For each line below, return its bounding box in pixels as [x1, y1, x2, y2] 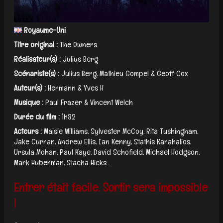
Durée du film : [14, 111, 60, 122]
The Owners [60, 39, 97, 50]
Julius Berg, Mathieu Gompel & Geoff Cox [61, 68, 188, 79]
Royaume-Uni [22, 24, 66, 35]
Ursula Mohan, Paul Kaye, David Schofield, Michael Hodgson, [14, 146, 200, 157]
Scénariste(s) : [14, 68, 59, 79]
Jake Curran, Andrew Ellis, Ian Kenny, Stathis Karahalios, [14, 136, 191, 147]
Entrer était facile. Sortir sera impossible [14, 179, 208, 195]
